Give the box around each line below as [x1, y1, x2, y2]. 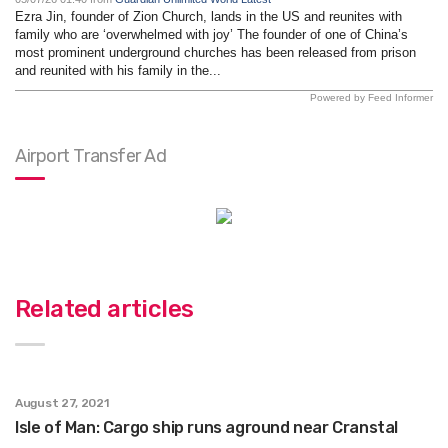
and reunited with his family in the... [15, 62, 221, 78]
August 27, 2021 [15, 395, 109, 410]
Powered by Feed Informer [310, 91, 433, 103]
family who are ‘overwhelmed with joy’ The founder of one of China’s [15, 26, 408, 42]
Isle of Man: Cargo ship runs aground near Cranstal [15, 417, 398, 437]
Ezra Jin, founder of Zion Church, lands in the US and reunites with [15, 8, 402, 24]
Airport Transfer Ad [15, 144, 167, 167]
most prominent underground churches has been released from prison [15, 44, 416, 60]
